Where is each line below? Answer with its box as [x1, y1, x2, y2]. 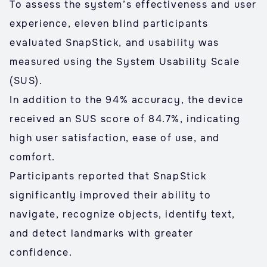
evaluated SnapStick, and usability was [10, 36, 219, 49]
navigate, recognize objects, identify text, [10, 208, 235, 221]
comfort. [10, 151, 55, 163]
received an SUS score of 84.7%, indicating [10, 113, 241, 125]
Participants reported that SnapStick [10, 170, 207, 182]
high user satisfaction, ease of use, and [10, 132, 221, 144]
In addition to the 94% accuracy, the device [10, 94, 244, 106]
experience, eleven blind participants [10, 17, 209, 30]
